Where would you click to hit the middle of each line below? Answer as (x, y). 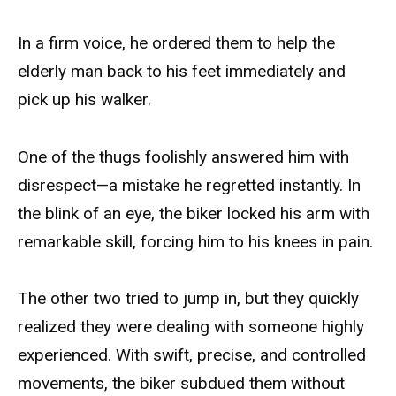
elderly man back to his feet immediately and (182, 72)
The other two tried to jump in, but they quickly (188, 298)
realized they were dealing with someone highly (191, 326)
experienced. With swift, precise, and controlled (192, 354)
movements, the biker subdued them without (181, 383)
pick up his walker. (84, 100)
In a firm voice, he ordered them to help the (176, 43)
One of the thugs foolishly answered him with (183, 156)
